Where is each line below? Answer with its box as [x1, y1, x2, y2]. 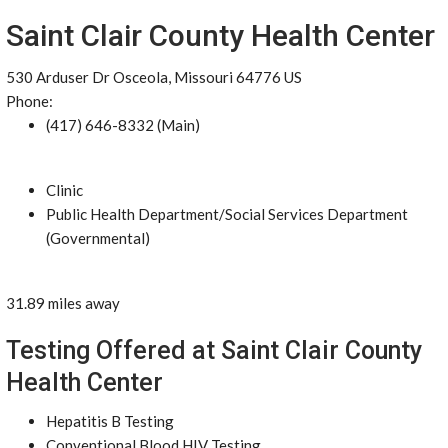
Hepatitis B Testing [46, 412, 174, 430]
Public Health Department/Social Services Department [46, 205, 408, 223]
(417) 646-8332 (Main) [46, 116, 200, 134]
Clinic [46, 181, 83, 199]
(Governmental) [46, 229, 150, 247]
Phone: [6, 92, 53, 110]
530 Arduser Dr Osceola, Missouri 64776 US [6, 68, 302, 86]
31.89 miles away [6, 294, 120, 312]
